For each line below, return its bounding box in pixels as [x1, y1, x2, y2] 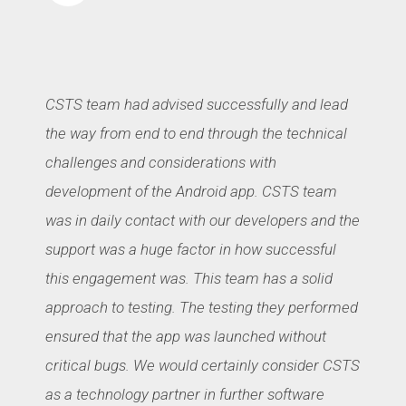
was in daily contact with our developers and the [45, 210, 360, 229]
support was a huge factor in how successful [45, 239, 336, 258]
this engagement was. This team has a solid [45, 268, 333, 287]
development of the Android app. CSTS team [45, 181, 337, 200]
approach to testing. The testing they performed [45, 297, 358, 316]
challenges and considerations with [45, 152, 276, 171]
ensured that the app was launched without [45, 326, 326, 345]
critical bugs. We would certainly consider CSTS [45, 355, 360, 374]
